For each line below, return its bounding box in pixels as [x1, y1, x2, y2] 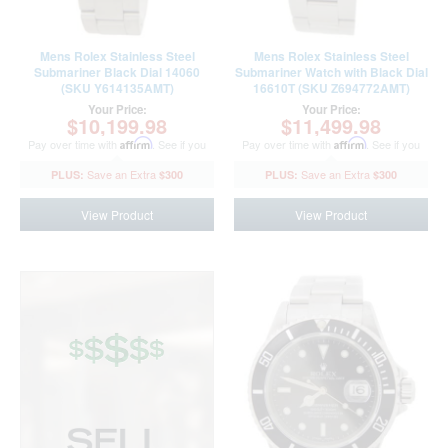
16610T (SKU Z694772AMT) [252, 79, 410, 97]
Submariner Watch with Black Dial [234, 63, 428, 81]
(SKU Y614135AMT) [60, 79, 174, 97]
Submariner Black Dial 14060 [34, 63, 200, 81]
